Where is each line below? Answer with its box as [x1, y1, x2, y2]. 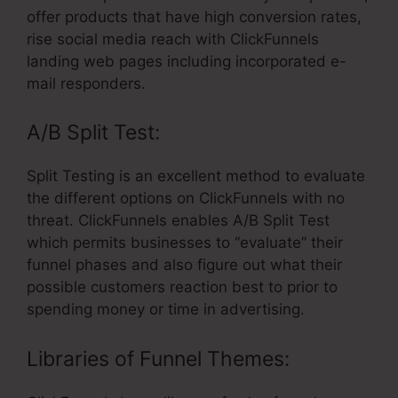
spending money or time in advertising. [27, 300, 305, 319]
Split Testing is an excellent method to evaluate [27, 167, 365, 186]
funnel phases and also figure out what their [27, 256, 342, 275]
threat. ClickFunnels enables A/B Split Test [27, 211, 330, 230]
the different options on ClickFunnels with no [27, 189, 345, 208]
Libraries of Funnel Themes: [27, 346, 290, 371]
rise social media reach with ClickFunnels [27, 29, 319, 48]
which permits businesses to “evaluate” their [27, 234, 343, 252]
